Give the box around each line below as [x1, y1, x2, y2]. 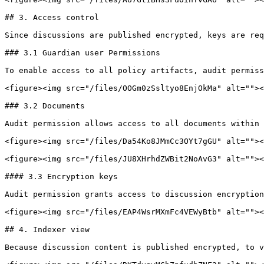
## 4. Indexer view [5, 225, 90, 234]
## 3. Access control [5, 13, 99, 22]
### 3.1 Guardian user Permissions [5, 48, 160, 57]
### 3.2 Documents [5, 101, 85, 110]
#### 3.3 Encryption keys [5, 172, 118, 181]
